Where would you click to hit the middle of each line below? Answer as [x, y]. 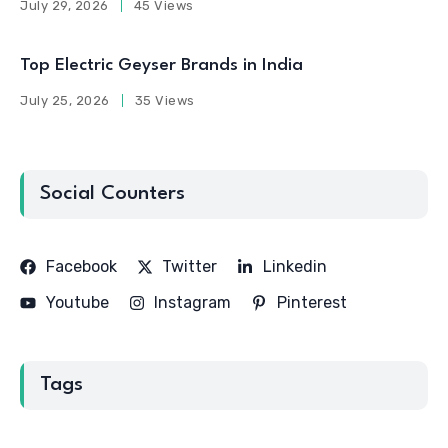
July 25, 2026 [65, 100]
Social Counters [112, 193]
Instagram [193, 302]
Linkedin [294, 266]
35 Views [164, 100]
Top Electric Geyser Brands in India [161, 65]
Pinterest [311, 302]
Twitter [190, 266]
